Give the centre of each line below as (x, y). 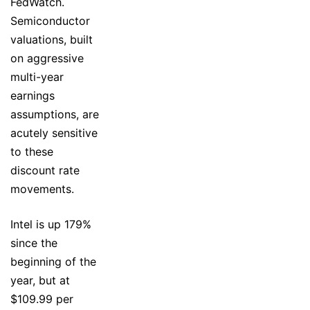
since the (34, 243)
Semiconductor (50, 20)
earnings (33, 95)
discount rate (45, 170)
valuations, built (52, 39)
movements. (42, 189)
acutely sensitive (54, 133)
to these (32, 151)
